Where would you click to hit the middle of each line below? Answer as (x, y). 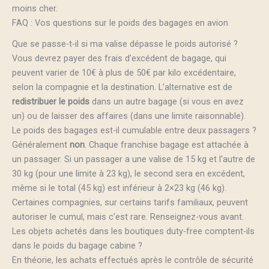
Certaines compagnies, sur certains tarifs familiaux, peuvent (130, 202)
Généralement (41, 144)
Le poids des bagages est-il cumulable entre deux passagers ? (134, 130)
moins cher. (35, 9)
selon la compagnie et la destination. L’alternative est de (122, 87)
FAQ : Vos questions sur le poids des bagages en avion (120, 23)
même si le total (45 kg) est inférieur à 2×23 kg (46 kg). (119, 188)
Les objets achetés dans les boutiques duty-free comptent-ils (133, 231)
